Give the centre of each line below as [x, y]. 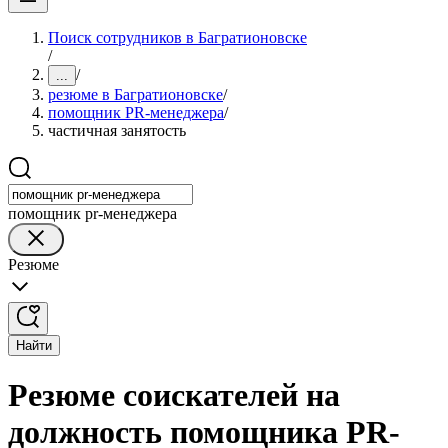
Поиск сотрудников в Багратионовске [177, 37]
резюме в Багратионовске [135, 94]
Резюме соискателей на [174, 395]
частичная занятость [117, 130]
